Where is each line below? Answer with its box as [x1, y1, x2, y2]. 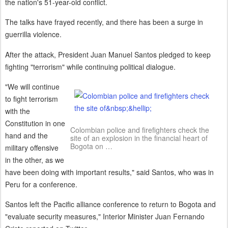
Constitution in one [5, 118, 65, 128]
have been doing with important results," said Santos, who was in [5, 166, 214, 177]
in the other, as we [5, 154, 64, 165]
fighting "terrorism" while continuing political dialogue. [5, 61, 176, 72]
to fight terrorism [5, 93, 58, 104]
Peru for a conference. [5, 179, 77, 189]
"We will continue [5, 81, 60, 92]
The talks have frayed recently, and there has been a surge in [5, 17, 203, 27]
